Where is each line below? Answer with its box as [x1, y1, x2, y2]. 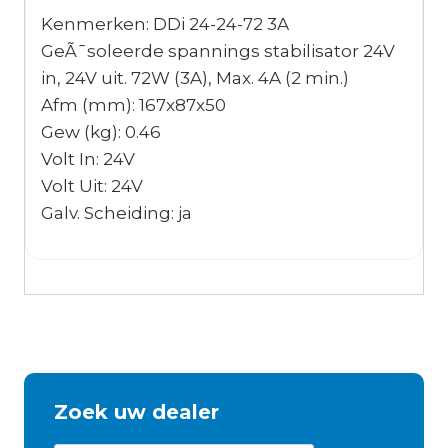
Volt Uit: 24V [41, 176, 143, 197]
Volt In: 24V [41, 149, 135, 170]
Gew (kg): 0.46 [41, 122, 161, 143]
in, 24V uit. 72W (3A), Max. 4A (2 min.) [41, 68, 349, 89]
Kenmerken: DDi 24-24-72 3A [41, 14, 289, 35]
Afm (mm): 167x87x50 [41, 95, 226, 116]
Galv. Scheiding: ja [41, 203, 192, 224]
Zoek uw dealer [54, 400, 219, 425]
